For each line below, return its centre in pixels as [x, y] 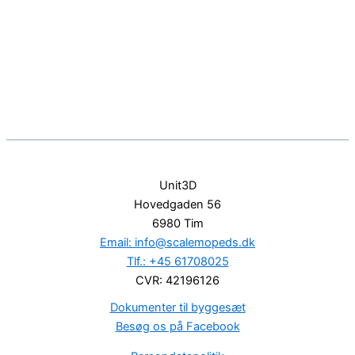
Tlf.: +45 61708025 [177, 261]
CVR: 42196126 [177, 280]
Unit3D [177, 185]
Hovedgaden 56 [177, 204]
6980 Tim [177, 223]
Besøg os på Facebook [177, 326]
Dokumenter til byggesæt [177, 307]
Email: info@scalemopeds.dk [177, 242]
